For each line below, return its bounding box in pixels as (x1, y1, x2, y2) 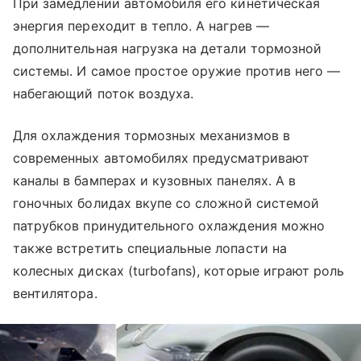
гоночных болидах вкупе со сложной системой (13, 195, 320, 212)
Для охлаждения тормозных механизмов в (13, 127, 290, 144)
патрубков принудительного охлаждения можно (13, 218, 326, 234)
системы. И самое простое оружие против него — (13, 63, 341, 80)
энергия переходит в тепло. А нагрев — (13, 18, 269, 35)
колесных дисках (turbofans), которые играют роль (13, 263, 345, 280)
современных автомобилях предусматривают (13, 150, 309, 167)
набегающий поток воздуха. (13, 85, 194, 102)
